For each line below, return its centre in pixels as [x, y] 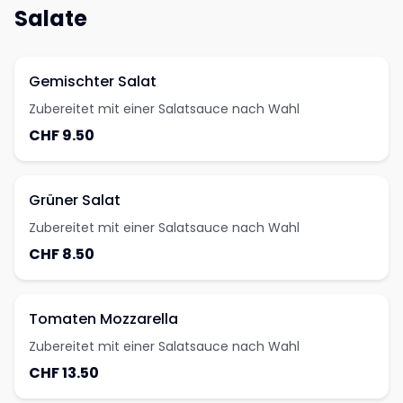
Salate [51, 18]
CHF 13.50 [64, 373]
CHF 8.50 [62, 254]
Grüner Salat [75, 200]
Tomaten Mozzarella [103, 319]
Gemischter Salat [93, 81]
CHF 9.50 [62, 135]
